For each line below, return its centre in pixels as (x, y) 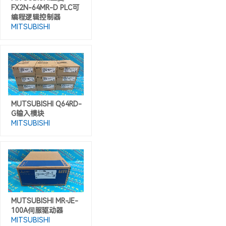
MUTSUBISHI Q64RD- (46, 104)
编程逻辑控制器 (36, 17)
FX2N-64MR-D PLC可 (45, 7)
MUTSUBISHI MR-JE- (45, 201)
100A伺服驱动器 (37, 210)
